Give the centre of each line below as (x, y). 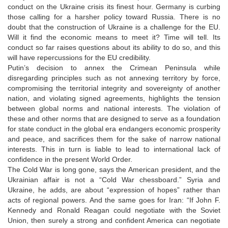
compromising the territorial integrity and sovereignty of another (114, 88)
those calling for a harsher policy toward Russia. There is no (114, 17)
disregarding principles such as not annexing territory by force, (114, 78)
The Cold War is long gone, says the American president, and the (114, 169)
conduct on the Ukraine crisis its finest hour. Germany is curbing (114, 6)
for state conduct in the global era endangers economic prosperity (114, 129)
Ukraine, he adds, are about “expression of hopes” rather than (114, 190)
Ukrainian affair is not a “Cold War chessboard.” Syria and (114, 179)
